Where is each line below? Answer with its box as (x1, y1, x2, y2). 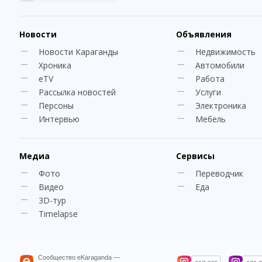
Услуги (195, 87, 221, 98)
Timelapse (38, 208, 78, 219)
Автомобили (195, 60, 244, 71)
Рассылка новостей (38, 87, 116, 98)
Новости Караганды (38, 46, 118, 57)
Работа (195, 73, 225, 84)
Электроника (195, 100, 246, 111)
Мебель (195, 113, 226, 125)
